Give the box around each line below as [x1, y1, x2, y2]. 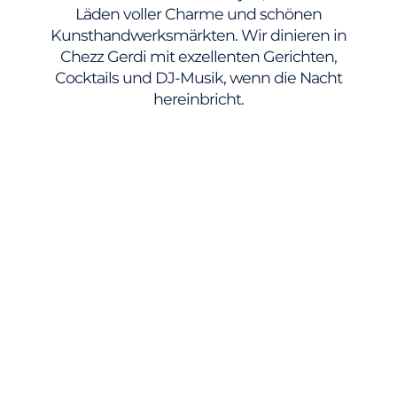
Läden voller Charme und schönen [75, 4, 322, 23]
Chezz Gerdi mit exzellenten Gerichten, [60, 46, 337, 66]
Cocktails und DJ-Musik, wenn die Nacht [55, 67, 342, 87]
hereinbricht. [153, 89, 244, 108]
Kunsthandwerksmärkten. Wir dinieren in [51, 25, 346, 44]
